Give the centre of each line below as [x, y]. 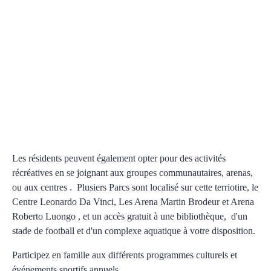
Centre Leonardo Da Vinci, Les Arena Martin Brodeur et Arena [133, 201]
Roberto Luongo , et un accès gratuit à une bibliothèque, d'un [130, 216]
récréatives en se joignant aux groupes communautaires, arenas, [132, 172]
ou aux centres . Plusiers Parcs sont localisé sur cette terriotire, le [135, 187]
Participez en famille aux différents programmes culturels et [125, 255]
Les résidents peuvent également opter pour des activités [119, 158]
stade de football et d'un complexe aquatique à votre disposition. [134, 230]
